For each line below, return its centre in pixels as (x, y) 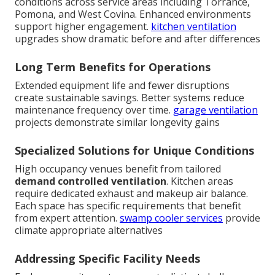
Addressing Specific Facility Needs (107, 258)
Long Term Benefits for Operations (113, 67)
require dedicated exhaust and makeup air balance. (131, 193)
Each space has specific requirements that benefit (128, 205)
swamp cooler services (171, 218)
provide (242, 218)
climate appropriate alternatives (89, 230)
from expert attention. (67, 218)
